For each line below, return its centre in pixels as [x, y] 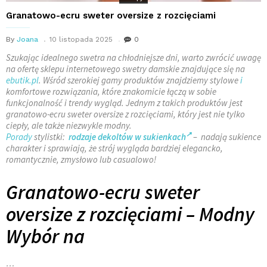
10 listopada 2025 [81, 39]
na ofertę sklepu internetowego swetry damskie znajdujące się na [125, 69]
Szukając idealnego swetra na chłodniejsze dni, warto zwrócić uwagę [133, 57]
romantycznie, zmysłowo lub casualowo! [81, 159]
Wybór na [45, 236]
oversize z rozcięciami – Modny [130, 214]
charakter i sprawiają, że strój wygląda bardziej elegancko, [114, 148]
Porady [19, 136]
